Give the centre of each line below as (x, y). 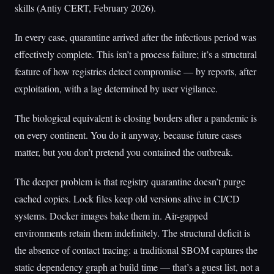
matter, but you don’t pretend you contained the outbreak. (124, 152)
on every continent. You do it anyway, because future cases (128, 135)
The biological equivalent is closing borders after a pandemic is (136, 118)
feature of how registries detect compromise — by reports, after (135, 71)
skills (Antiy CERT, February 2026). (85, 8)
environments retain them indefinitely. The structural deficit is (132, 233)
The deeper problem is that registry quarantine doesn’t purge (130, 181)
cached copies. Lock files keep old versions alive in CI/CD (127, 198)
